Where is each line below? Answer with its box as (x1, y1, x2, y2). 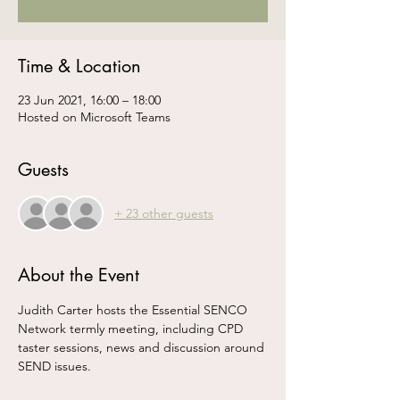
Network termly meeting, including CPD (18, 321, 246, 337)
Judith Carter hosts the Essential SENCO (18, 302, 251, 318)
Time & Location (18, 54, 141, 78)
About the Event (18, 263, 139, 287)
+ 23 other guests (114, 204, 213, 221)
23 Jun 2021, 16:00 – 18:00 (18, 92, 161, 108)
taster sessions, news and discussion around (18, 339, 268, 355)
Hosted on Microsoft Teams (18, 109, 171, 125)
